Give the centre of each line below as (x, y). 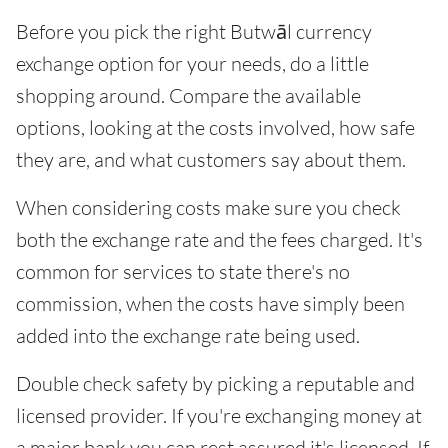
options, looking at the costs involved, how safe (215, 127)
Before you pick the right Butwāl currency (194, 31)
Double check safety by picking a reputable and (215, 383)
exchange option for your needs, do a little (192, 63)
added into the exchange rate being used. (188, 335)
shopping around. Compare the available (188, 95)
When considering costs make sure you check (208, 207)
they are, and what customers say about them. (211, 159)
